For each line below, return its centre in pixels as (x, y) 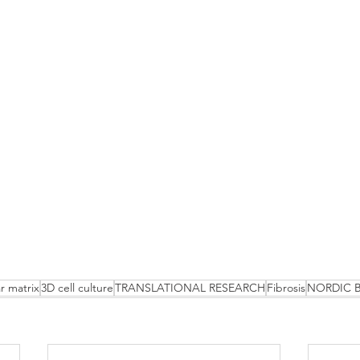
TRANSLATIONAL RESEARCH (190, 288)
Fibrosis (286, 288)
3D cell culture (77, 288)
